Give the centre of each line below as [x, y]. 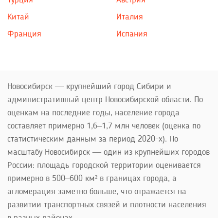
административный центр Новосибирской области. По [105, 100]
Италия [130, 17]
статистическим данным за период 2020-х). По [93, 139]
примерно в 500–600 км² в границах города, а [92, 179]
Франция [24, 34]
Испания [132, 34]
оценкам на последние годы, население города [93, 113]
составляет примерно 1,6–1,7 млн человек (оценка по [104, 126]
